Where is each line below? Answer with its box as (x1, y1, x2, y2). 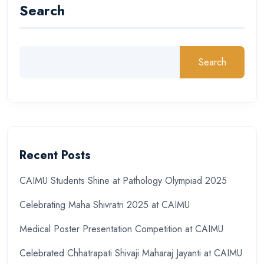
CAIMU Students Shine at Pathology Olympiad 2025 (19, 173, 227, 187)
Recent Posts (19, 146, 91, 164)
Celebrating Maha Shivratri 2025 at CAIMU (19, 197, 190, 212)
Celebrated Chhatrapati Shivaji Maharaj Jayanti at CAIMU (19, 246, 242, 260)
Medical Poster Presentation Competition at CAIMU (19, 222, 223, 236)
